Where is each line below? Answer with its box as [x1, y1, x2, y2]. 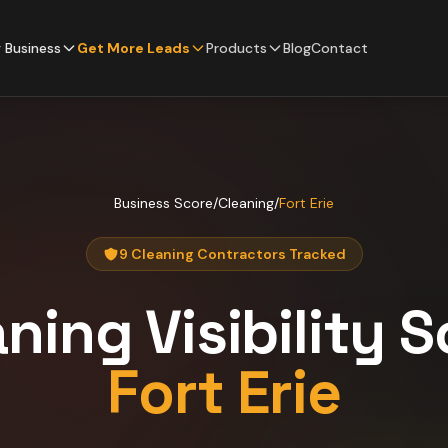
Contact [311, 39, 368, 57]
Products [206, 39, 267, 57]
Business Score [114, 194, 213, 212]
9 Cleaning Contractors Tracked [118, 245, 346, 263]
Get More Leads [77, 39, 190, 57]
